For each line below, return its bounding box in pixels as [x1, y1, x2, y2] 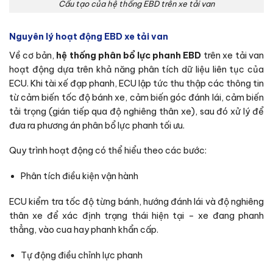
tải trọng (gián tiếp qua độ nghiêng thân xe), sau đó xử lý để [9, 105, 264, 117]
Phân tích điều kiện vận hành [20, 171, 138, 182]
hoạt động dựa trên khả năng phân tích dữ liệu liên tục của [9, 63, 264, 75]
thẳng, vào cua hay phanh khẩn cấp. [9, 224, 158, 235]
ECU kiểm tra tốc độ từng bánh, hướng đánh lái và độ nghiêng [9, 196, 264, 207]
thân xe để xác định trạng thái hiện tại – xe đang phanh [9, 210, 264, 221]
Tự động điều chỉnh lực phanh [20, 249, 143, 261]
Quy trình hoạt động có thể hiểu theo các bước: [9, 145, 207, 157]
